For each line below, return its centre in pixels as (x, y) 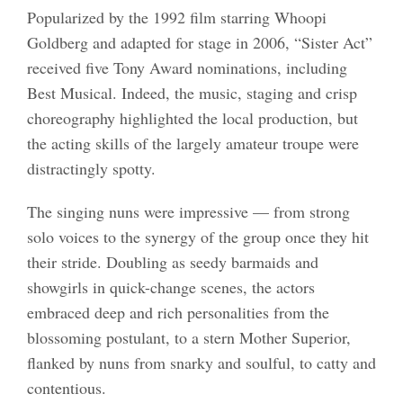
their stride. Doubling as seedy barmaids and (172, 261)
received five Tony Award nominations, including (187, 67)
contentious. (66, 387)
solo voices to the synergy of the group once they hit (197, 236)
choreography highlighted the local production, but (192, 117)
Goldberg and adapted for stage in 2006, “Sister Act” (199, 42)
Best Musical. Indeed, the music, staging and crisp (192, 92)
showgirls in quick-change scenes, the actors (170, 287)
